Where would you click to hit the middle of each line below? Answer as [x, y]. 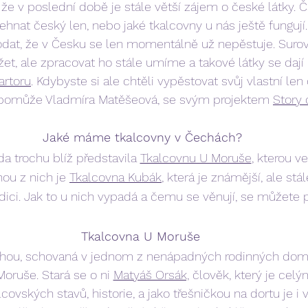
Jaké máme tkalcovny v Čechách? [142, 137]
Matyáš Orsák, [151, 274]
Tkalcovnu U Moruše [196, 157]
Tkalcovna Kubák [115, 177]
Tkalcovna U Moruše [140, 236]
